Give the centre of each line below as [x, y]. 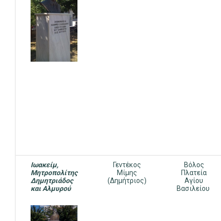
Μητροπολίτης [54, 173]
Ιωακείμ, [44, 165]
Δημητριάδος [52, 181]
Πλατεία [194, 173]
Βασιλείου [194, 188]
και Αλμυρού [51, 188]
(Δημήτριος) [127, 181]
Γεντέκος [127, 165]
